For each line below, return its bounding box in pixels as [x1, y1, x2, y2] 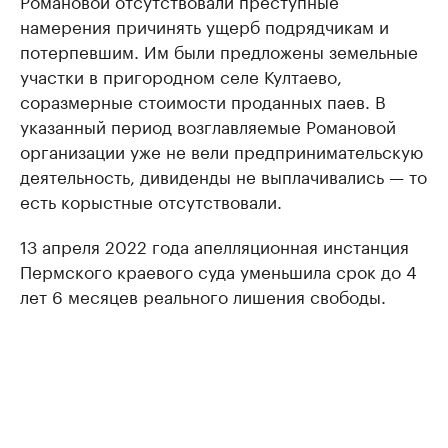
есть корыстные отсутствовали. [20, 187, 282, 213]
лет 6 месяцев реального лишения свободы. [20, 282, 386, 308]
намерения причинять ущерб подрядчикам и [20, 12, 389, 38]
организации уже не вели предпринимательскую [20, 137, 423, 163]
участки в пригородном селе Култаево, [20, 62, 342, 88]
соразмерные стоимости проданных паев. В [20, 87, 386, 113]
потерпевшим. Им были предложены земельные [20, 37, 418, 63]
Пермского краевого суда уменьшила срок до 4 [20, 257, 417, 283]
